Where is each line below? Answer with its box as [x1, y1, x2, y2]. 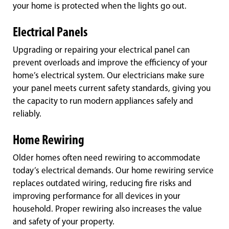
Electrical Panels [13, 26, 87, 40]
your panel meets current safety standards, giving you [13, 84, 211, 94]
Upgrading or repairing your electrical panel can [13, 46, 190, 55]
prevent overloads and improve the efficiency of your [13, 59, 208, 68]
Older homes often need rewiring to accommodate [13, 154, 200, 163]
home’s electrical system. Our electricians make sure [13, 72, 204, 81]
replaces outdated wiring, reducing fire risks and [13, 179, 192, 189]
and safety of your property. [13, 218, 114, 227]
